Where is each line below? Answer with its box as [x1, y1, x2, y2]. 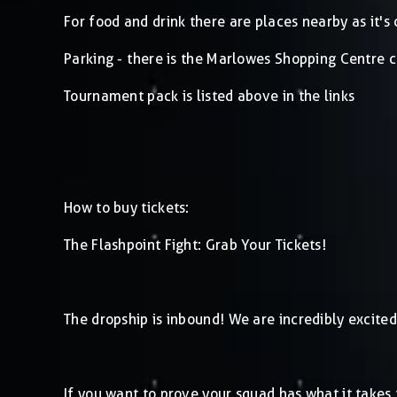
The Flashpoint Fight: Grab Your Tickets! [64, 236, 326, 253]
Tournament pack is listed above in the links [64, 87, 355, 105]
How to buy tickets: [64, 198, 190, 216]
